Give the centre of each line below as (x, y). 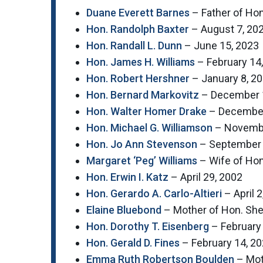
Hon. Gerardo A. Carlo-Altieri (154, 194)
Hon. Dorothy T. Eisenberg (148, 227)
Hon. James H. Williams (141, 62)
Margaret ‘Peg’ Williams (142, 161)
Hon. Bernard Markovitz (143, 95)
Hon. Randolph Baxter (138, 29)
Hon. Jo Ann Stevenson (142, 144)
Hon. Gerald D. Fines (133, 243)
